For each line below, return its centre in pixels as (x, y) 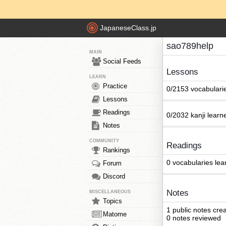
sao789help (190, 46)
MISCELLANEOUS (110, 192)
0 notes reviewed (194, 218)
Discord (114, 176)
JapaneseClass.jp (128, 28)
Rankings (117, 150)
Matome (115, 214)
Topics (112, 201)
